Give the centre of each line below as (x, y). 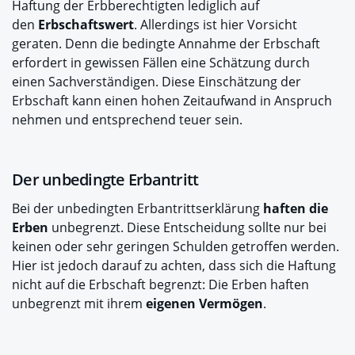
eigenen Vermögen (204, 303)
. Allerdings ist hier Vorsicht (216, 25)
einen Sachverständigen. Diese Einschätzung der (157, 82)
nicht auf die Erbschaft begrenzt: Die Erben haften (160, 284)
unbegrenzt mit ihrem (79, 303)
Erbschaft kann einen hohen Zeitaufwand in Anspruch (172, 101)
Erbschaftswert (86, 25)
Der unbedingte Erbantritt (105, 179)
